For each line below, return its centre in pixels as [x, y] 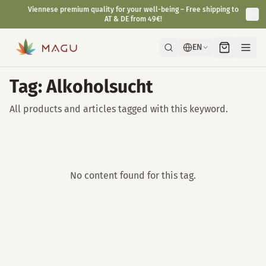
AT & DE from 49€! [133, 19]
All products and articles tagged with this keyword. [119, 109]
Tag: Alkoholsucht [81, 87]
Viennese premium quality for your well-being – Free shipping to [133, 9]
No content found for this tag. [133, 175]
